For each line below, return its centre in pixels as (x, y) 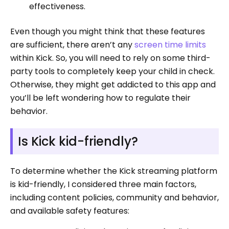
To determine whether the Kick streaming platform (114, 171)
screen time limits (170, 44)
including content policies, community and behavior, (114, 197)
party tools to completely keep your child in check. (112, 71)
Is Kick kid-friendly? (78, 141)
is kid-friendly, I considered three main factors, (103, 184)
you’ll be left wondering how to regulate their (100, 98)
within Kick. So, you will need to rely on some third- (110, 58)
